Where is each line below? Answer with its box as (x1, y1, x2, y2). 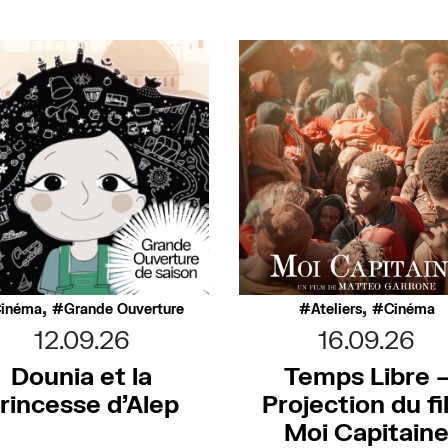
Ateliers (310, 300, 362, 317)
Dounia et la (11, 360, 152, 390)
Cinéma (383, 300, 435, 317)
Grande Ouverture (64, 300, 184, 317)
